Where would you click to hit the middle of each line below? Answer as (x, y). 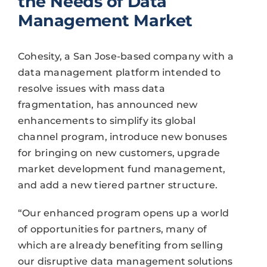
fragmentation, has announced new (108, 104)
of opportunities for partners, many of (112, 229)
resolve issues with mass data (91, 88)
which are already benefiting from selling (120, 245)
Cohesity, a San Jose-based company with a (125, 56)
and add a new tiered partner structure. (118, 185)
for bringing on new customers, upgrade (119, 153)
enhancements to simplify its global (107, 120)
